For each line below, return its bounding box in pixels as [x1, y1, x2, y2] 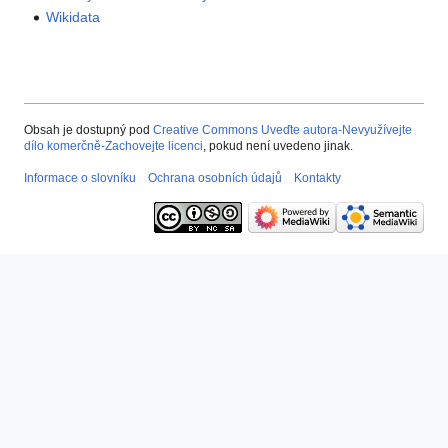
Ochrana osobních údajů [148, 171, 282, 186]
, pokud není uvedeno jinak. [203, 139, 353, 154]
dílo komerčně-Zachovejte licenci [24, 139, 203, 154]
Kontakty [294, 171, 341, 186]
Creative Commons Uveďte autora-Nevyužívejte [153, 123, 412, 138]
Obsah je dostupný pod [24, 123, 153, 138]
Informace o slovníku [24, 171, 136, 186]
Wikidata [46, 8, 101, 25]
